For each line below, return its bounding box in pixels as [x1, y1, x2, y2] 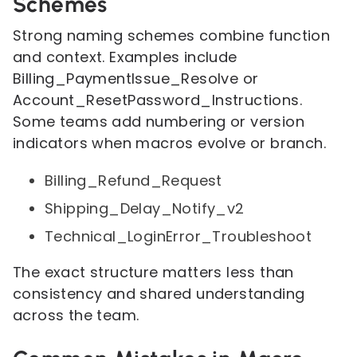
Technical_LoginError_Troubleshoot [45, 226, 312, 246]
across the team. [13, 305, 139, 325]
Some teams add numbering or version [13, 112, 304, 131]
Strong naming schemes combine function [13, 25, 331, 45]
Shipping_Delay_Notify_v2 [45, 198, 245, 218]
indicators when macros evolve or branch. [13, 133, 326, 153]
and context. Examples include [13, 47, 237, 67]
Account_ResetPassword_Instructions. [13, 90, 302, 110]
